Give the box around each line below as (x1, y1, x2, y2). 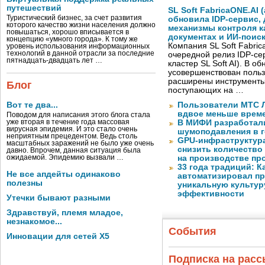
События (169, 225, 216, 237)
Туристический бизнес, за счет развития (7, 14, 142, 21)
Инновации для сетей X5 (7, 232, 109, 241)
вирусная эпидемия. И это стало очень (7, 125, 137, 132)
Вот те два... (7, 101, 58, 109)
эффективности (177, 189, 244, 199)
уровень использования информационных (7, 43, 150, 50)
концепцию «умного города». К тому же (7, 35, 138, 43)
